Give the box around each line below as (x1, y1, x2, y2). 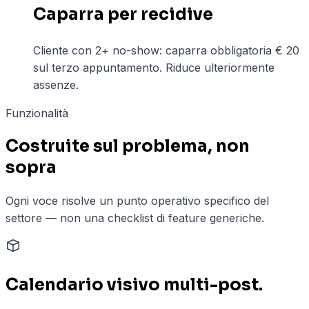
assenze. (33, 77, 79, 92)
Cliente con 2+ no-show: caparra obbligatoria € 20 (33, 43, 299, 57)
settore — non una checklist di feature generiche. (6, 210, 264, 225)
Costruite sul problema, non (6, 135, 250, 157)
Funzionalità (6, 106, 68, 120)
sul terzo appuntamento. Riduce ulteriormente (33, 60, 275, 74)
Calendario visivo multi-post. (6, 274, 263, 295)
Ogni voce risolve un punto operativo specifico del (6, 193, 269, 208)
